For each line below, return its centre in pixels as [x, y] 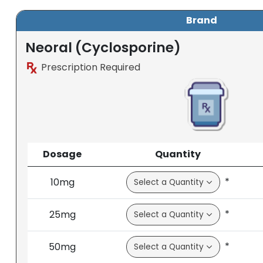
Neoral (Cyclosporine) [103, 47]
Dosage [63, 154]
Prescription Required [90, 67]
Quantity [178, 154]
